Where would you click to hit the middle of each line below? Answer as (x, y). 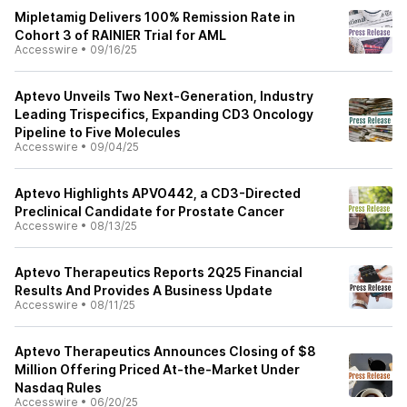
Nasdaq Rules (58, 387)
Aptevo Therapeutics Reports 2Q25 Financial (159, 272)
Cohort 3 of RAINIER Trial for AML (120, 35)
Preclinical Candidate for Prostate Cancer (149, 211)
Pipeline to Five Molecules (98, 132)
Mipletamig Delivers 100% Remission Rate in (155, 17)
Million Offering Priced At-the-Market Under (157, 369)
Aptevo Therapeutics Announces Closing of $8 (165, 351)
